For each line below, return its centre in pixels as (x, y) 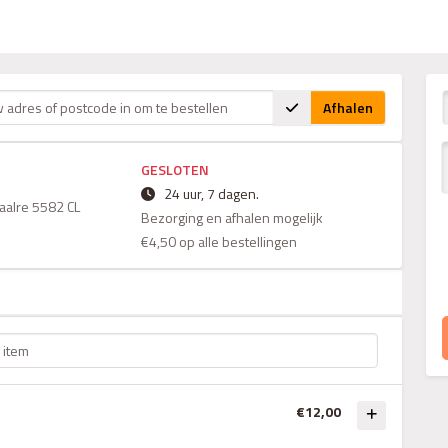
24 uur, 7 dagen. (211, 193)
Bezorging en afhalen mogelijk (232, 217)
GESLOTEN (175, 169)
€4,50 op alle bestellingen (219, 241)
